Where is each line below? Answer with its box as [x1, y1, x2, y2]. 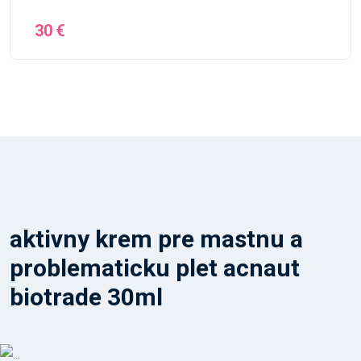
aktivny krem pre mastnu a [10, 225, 303, 253]
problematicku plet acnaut [10, 254, 300, 282]
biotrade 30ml [10, 283, 163, 311]
